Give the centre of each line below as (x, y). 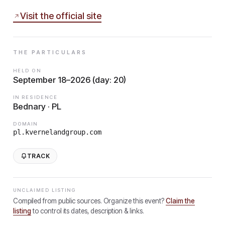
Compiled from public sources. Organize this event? (89, 201)
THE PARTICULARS (50, 52)
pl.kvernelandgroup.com (57, 132)
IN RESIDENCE (36, 97)
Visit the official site (61, 16)
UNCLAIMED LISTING (45, 190)
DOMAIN (26, 124)
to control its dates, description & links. (88, 211)
